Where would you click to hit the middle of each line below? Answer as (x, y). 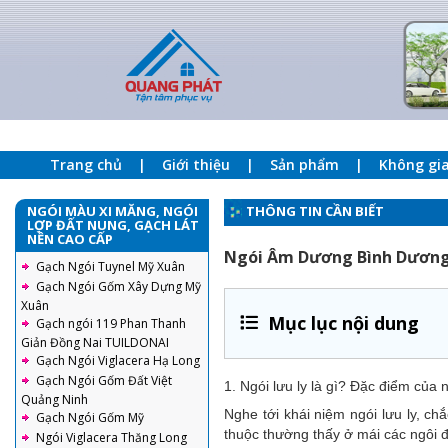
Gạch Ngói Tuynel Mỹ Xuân (110, 266)
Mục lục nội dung (343, 322)
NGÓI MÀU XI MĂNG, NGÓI (112, 211)
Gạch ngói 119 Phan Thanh (111, 323)
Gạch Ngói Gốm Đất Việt (104, 380)
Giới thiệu (196, 164)
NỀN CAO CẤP (70, 239)
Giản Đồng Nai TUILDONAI (95, 342)
